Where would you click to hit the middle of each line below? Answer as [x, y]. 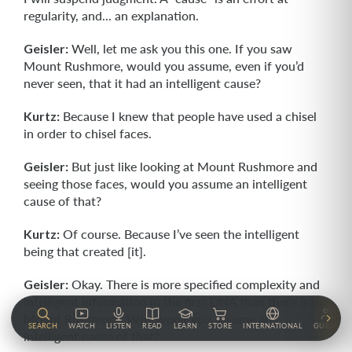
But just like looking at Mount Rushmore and [193, 166]
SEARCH [43, 326]
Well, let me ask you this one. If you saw [180, 48]
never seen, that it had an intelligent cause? [142, 83]
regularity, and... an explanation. [111, 15]
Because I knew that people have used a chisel [188, 116]
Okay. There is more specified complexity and [194, 284]
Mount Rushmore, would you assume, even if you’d [164, 66]
